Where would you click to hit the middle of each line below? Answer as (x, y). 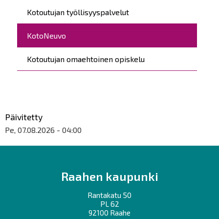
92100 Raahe (109, 212)
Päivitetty (24, 117)
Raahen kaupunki (109, 176)
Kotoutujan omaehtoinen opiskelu (86, 59)
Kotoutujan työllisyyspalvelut (78, 12)
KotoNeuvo (46, 35)
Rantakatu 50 (109, 195)
